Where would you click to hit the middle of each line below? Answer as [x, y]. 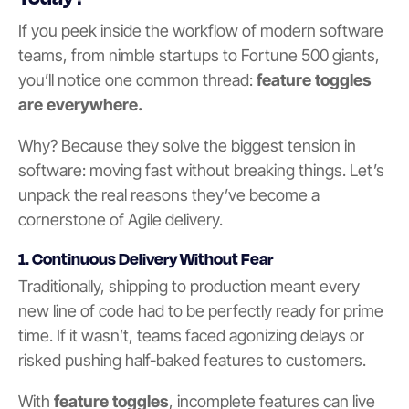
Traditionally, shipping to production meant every [189, 286]
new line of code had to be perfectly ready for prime [201, 310]
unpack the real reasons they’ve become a [169, 194]
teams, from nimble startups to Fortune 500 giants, [199, 55]
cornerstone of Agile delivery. [121, 219]
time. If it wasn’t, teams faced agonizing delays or [191, 335]
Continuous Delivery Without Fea [150, 258]
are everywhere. [80, 104]
